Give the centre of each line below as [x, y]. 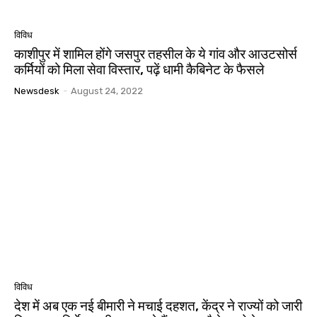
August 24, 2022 [107, 91]
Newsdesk [37, 91]
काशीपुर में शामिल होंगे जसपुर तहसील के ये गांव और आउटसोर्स [156, 54]
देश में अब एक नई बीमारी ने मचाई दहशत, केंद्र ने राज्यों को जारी [158, 306]
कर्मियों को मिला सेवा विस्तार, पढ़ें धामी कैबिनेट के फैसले [139, 70]
